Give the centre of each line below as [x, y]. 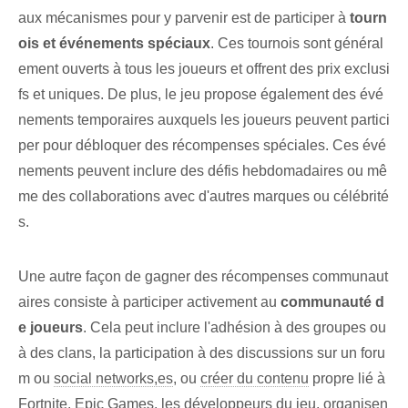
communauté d [332, 302]
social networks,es [113, 379]
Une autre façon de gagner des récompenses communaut [203, 277]
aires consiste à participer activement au [149, 302]
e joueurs [51, 328]
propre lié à [347, 379]
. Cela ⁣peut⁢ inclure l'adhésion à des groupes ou [235, 328]
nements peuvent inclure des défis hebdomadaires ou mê [203, 171]
